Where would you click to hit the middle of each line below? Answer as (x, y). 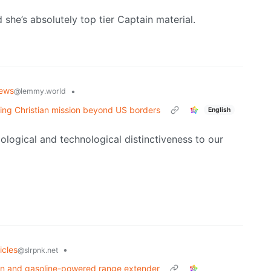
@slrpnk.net (38, 250)
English (219, 109)
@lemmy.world (40, 91)
